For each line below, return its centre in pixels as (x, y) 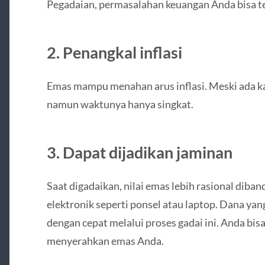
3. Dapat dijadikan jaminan (139, 152)
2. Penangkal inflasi (114, 52)
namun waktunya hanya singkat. (120, 104)
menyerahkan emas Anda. (105, 240)
